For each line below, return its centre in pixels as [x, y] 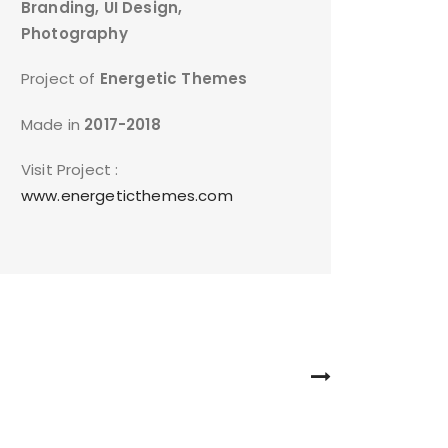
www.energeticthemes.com [127, 196]
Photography [74, 33]
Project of [58, 79]
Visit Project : [70, 170]
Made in [53, 124]
